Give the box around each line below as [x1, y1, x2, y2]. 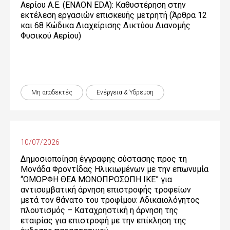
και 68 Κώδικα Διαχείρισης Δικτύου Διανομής [21, 21, 190, 30]
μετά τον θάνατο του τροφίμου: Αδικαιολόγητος [21, 195, 200, 205]
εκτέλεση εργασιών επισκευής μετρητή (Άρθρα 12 [21, 10, 207, 20]
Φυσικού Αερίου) [21, 31, 81, 41]
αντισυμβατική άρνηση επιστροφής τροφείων [21, 185, 191, 195]
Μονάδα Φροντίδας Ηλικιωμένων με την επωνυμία [21, 164, 208, 174]
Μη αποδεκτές [31, 89, 72, 96]
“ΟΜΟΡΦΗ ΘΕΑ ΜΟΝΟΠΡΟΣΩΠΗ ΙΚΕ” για [21, 175, 172, 184]
